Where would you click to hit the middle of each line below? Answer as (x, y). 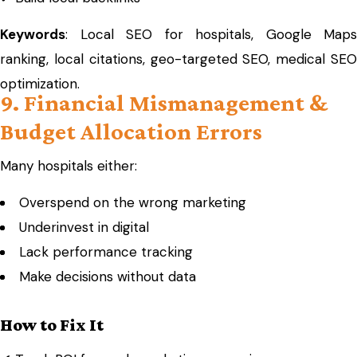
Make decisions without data (108, 277)
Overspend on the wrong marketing (133, 202)
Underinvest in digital (84, 227)
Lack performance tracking (106, 252)
